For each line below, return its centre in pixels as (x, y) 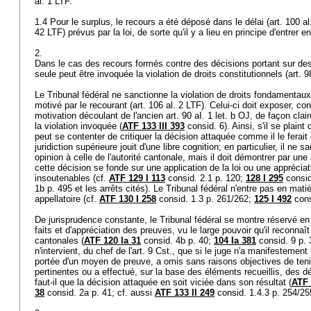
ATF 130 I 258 (128, 199)
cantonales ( (59, 241)
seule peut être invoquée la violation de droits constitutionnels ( (161, 74)
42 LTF (49, 32)
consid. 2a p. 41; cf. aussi (100, 293)
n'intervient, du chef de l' (83, 251)
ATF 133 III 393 (153, 126)
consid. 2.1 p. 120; (205, 178)
